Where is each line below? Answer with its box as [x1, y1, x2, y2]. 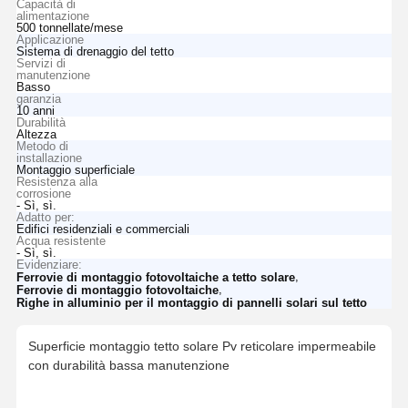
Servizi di [15, 56, 66, 70]
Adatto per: [15, 209, 75, 224]
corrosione [15, 186, 71, 200]
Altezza [15, 127, 56, 141]
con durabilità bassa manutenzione [27, 357, 229, 372]
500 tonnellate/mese [15, 20, 123, 35]
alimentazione [15, 8, 89, 23]
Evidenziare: [15, 257, 82, 271]
